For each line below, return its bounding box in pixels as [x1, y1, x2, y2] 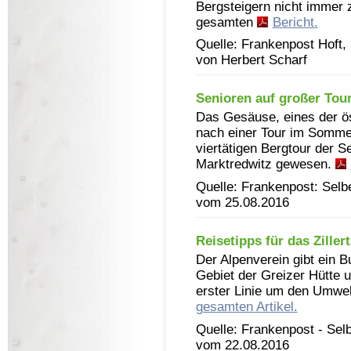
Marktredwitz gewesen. [195, 157, 335, 172]
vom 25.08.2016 [195, 194, 289, 210]
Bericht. [272, 14, 318, 30]
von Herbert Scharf [195, 52, 307, 67]
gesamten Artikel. [195, 299, 298, 315]
